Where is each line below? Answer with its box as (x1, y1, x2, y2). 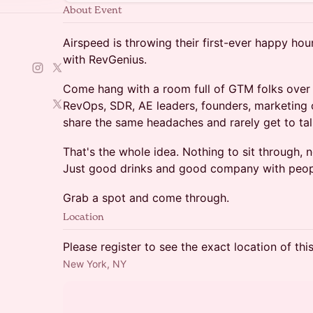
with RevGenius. (63, 52, 147, 66)
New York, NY (63, 258, 126, 270)
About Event (63, 3, 122, 15)
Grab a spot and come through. (63, 191, 229, 205)
